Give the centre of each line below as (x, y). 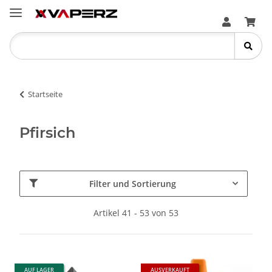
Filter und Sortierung (133, 183)
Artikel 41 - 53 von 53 (136, 212)
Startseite (45, 94)
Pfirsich (47, 132)
